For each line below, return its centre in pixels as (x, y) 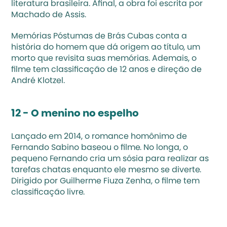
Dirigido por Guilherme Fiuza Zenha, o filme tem (106, 181)
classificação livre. (48, 193)
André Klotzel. (38, 81)
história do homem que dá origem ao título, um (106, 48)
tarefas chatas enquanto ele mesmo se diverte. (106, 170)
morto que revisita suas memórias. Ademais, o (104, 59)
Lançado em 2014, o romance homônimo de (99, 137)
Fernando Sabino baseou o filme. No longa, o (100, 148)
